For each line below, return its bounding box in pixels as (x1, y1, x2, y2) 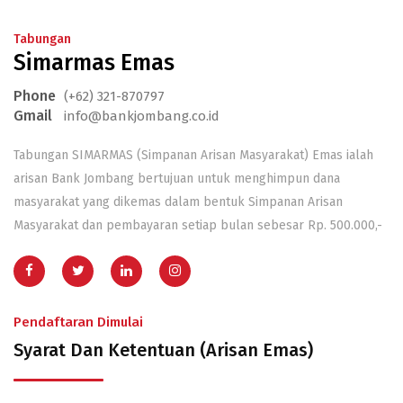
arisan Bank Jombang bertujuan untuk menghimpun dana (13, 171, 340, 186)
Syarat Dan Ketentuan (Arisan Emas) (13, 339, 313, 361)
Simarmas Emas (13, 49, 175, 76)
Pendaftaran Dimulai (13, 314, 143, 330)
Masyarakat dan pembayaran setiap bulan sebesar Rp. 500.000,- (13, 218, 382, 233)
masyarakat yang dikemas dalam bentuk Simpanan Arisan (13, 194, 343, 210)
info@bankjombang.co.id (64, 108, 219, 124)
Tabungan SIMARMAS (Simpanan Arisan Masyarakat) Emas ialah (13, 148, 373, 163)
